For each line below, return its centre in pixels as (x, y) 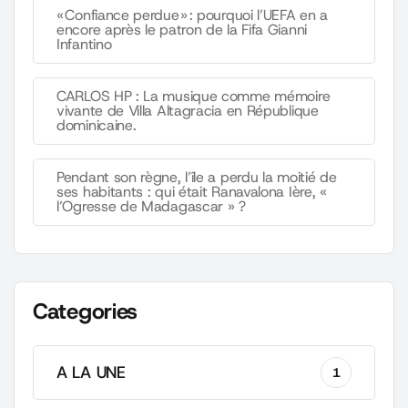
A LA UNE (91, 372)
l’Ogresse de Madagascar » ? (151, 206)
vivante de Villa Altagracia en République (188, 111)
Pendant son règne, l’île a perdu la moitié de (197, 177)
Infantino (84, 44)
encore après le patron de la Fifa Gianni (182, 30)
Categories (85, 311)
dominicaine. (97, 125)
